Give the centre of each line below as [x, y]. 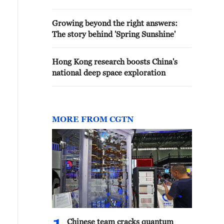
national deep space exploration [109, 72]
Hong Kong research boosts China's [115, 61]
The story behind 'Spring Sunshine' [114, 34]
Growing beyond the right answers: [115, 23]
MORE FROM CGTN [93, 119]
